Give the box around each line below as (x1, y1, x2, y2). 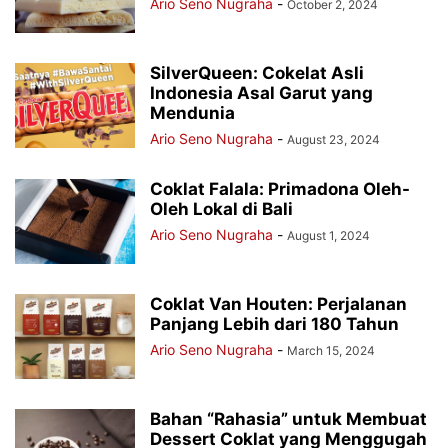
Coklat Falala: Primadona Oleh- (150, 179, 410, 199)
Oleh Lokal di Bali (150, 199, 293, 219)
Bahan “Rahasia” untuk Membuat (150, 409, 427, 429)
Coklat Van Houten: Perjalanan (150, 294, 407, 314)
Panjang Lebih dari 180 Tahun (150, 314, 399, 334)
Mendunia (150, 103, 235, 123)
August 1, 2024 (287, 228, 370, 243)
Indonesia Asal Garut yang (150, 83, 373, 103)
